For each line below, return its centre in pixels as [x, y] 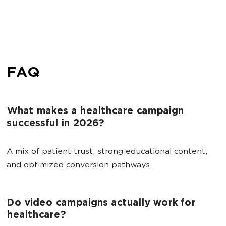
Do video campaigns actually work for [101, 204]
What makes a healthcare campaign [95, 112]
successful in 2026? [55, 124]
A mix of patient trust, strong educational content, [107, 152]
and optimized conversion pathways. [79, 166]
